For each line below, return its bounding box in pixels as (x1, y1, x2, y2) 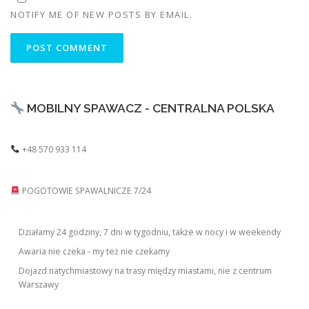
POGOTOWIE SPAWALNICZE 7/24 (19, 185, 151, 197)
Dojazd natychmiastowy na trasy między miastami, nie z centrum (19, 265, 272, 277)
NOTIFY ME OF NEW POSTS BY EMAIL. (10, 8, 192, 21)
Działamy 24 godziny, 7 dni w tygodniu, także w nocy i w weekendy (19, 226, 281, 239)
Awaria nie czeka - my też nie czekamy (19, 246, 170, 258)
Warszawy (19, 279, 59, 291)
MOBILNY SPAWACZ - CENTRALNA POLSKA (23, 101, 275, 116)
